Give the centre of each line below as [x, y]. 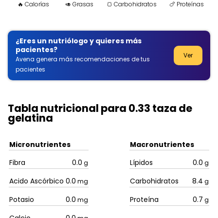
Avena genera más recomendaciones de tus [83, 59]
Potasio [22, 200]
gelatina [30, 118]
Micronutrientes [40, 145]
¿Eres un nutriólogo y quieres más [79, 41]
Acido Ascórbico [36, 181]
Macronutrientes [162, 145]
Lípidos [141, 163]
